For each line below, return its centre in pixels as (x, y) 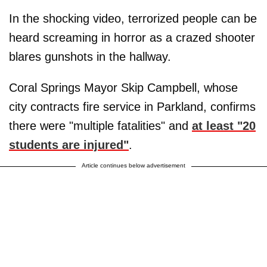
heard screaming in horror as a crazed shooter (132, 37)
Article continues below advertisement (133, 165)
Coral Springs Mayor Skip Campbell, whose (123, 87)
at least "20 (224, 125)
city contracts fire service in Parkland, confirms (132, 106)
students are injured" (69, 145)
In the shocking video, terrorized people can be (133, 18)
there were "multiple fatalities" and (100, 125)
